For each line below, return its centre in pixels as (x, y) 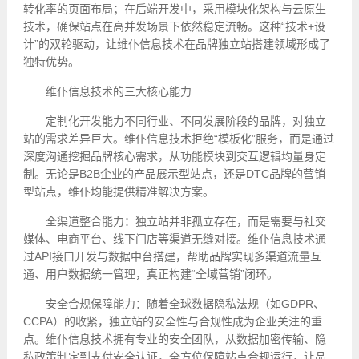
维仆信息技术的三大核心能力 (118, 91)
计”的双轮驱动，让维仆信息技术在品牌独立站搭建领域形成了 (176, 44)
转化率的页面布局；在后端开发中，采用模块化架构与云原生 (174, 9)
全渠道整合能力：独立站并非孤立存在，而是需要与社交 (186, 221)
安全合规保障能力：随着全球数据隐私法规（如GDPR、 (185, 304)
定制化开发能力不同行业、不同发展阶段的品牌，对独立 (186, 121)
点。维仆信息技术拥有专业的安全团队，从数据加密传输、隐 (174, 339)
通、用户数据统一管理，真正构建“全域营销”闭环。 (150, 274)
